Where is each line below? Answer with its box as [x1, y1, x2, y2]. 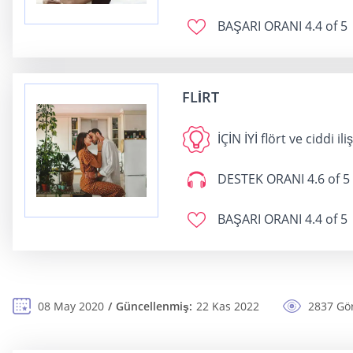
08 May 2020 [38, 299, 104, 314]
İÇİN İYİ [217, 130, 258, 147]
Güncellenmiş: [116, 299, 192, 314]
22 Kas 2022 [196, 299, 259, 314]
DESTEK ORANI [217, 170, 304, 188]
